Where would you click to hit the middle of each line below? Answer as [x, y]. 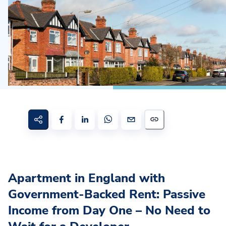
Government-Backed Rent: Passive [107, 194]
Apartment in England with [87, 178]
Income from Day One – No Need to [109, 211]
